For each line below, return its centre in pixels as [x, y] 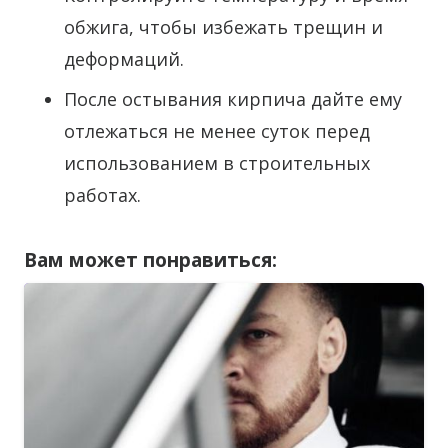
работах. [102, 195]
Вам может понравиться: [150, 260]
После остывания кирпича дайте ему [233, 99]
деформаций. [124, 59]
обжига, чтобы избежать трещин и [223, 27]
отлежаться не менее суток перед [217, 131]
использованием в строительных [217, 163]
